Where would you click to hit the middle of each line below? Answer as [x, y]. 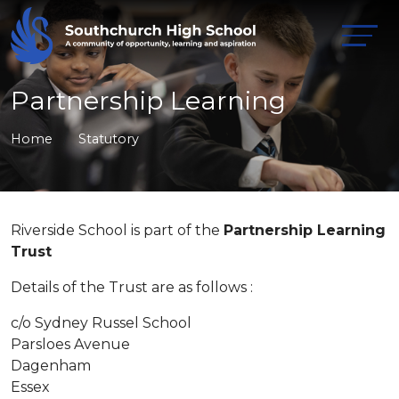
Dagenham [51, 366]
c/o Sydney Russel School [101, 323]
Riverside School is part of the [117, 230]
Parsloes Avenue [70, 344]
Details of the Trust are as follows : [132, 287]
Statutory [109, 139]
